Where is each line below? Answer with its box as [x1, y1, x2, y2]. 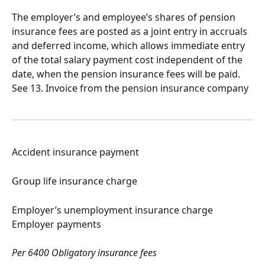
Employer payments [12, 217, 101, 231]
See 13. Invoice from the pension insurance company [12, 82, 248, 95]
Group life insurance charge [12, 174, 137, 188]
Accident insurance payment [12, 145, 139, 159]
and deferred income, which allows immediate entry [12, 39, 247, 52]
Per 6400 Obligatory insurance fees [12, 246, 157, 260]
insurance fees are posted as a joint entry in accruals [12, 25, 250, 38]
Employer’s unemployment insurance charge [12, 203, 215, 216]
